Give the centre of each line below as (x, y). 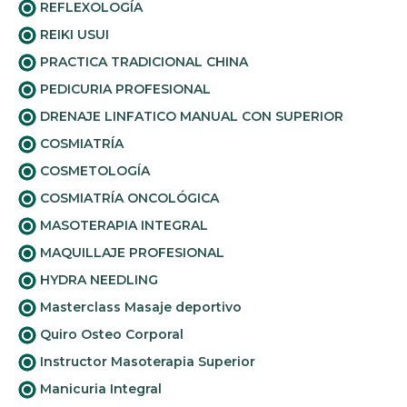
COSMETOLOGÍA (93, 171)
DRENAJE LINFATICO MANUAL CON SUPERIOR (190, 116)
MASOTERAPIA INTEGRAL (122, 225)
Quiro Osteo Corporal (110, 334)
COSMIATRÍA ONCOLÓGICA (128, 198)
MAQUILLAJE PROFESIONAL (130, 253)
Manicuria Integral (99, 389)
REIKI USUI (73, 35)
